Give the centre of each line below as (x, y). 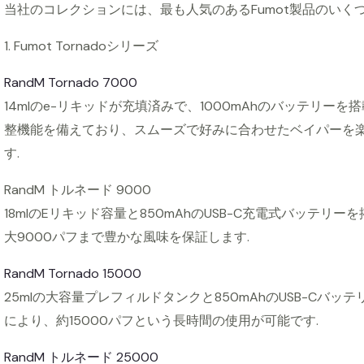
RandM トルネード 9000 (77, 190)
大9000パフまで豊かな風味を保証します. (126, 237)
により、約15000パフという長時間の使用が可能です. (161, 321)
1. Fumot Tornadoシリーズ (81, 46)
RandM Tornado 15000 (72, 274)
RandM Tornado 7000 (70, 83)
